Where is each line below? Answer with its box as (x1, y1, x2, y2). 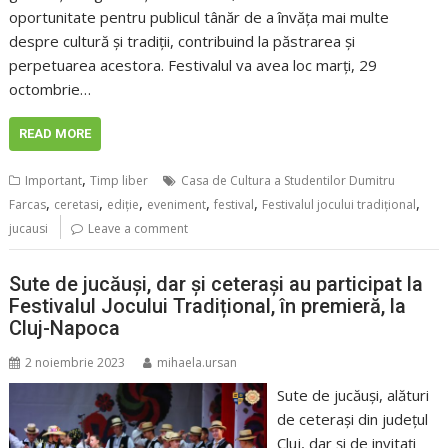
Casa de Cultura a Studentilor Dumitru (181, 172, 396, 190)
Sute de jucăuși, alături (276, 384, 429, 405)
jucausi (9, 220, 49, 238)
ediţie (107, 196, 140, 214)
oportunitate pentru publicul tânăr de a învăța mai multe (9, 7, 390, 28)
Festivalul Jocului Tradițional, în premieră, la (9, 293, 407, 318)
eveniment (147, 196, 207, 214)
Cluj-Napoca (9, 315, 121, 340)
